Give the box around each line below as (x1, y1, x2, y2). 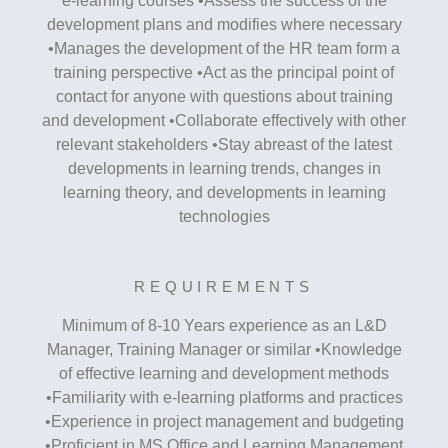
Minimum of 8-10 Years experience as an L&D (61, 316, 387, 334)
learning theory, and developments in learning (62, 183, 386, 201)
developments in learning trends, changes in (67, 159, 381, 177)
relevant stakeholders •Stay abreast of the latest (56, 135, 392, 153)
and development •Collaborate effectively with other (42, 111, 406, 129)
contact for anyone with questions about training (55, 87, 393, 105)
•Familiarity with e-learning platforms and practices (45, 388, 403, 406)
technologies (178, 207, 270, 225)
